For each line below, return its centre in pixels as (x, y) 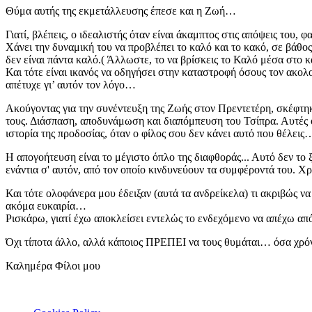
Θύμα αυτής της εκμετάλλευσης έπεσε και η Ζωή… (121, 10)
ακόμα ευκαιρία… (46, 205)
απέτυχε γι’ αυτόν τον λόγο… (71, 84)
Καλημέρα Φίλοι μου (53, 265)
